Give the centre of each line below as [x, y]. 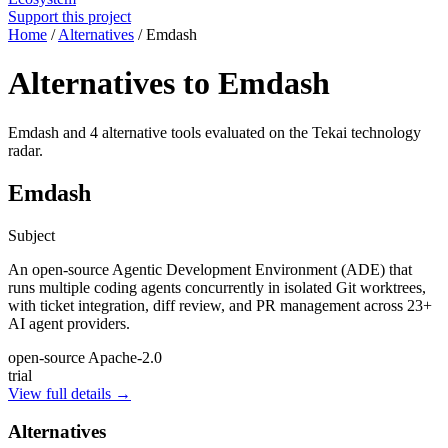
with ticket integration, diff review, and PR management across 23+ [220, 305]
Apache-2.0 [125, 357]
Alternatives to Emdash [169, 83]
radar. [25, 150]
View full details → [69, 393]
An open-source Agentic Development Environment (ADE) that [210, 269]
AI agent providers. [69, 323]
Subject [31, 235]
